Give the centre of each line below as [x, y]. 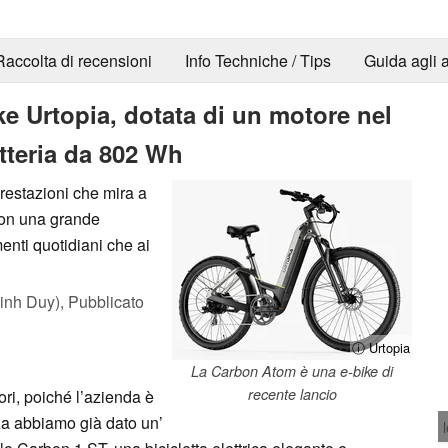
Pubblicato [106, 301]
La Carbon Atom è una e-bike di [292, 370]
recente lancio [292, 393]
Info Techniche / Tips [257, 61]
